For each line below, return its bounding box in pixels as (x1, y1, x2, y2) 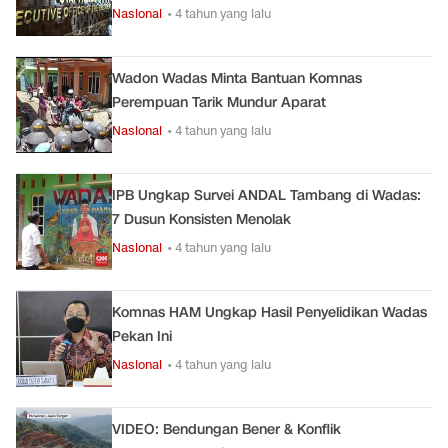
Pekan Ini (112, 327, 172, 346)
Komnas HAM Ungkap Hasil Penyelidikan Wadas (112, 303, 427, 322)
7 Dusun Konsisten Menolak (112, 210, 291, 229)
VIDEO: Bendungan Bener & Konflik (112, 420, 341, 439)
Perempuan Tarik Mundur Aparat (112, 93, 326, 112)
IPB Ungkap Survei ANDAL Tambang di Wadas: (112, 186, 421, 205)
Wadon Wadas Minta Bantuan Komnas (112, 69, 362, 88)
